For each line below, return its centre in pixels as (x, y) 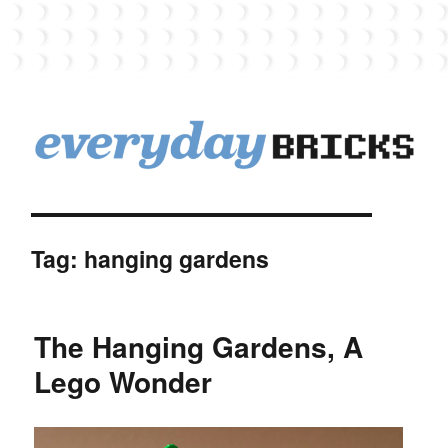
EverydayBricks (122, 198)
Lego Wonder (123, 381)
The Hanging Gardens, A (199, 346)
